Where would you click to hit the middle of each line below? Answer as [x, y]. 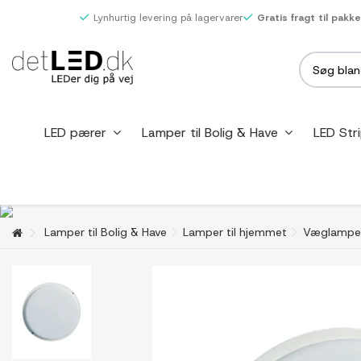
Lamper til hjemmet [235, 232]
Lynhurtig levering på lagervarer [168, 18]
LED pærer [77, 132]
